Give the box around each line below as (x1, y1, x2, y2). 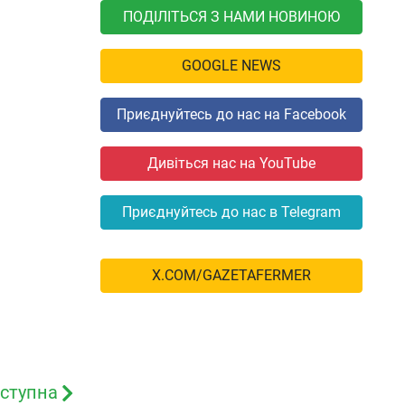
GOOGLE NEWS (182, 57, 281, 75)
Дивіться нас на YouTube (147, 155, 316, 173)
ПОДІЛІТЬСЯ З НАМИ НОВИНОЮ (123, 8, 340, 26)
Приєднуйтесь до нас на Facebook (117, 106, 346, 124)
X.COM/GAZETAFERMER (152, 267, 311, 285)
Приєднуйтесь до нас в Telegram (122, 203, 341, 221)
